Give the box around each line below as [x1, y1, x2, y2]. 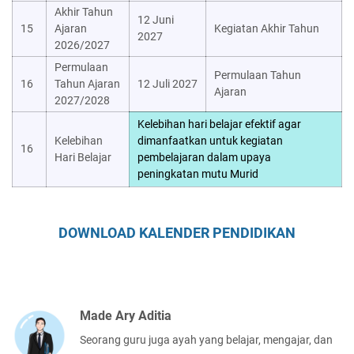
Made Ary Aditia [80, 308, 171, 324]
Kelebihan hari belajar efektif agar [137, 118, 301, 131]
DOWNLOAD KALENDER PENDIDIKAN [58, 224, 296, 242]
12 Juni [137, 13, 174, 27]
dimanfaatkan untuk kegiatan [137, 134, 283, 148]
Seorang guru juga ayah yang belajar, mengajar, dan [80, 333, 333, 347]
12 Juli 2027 [137, 77, 198, 91]
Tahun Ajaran [55, 77, 120, 91]
